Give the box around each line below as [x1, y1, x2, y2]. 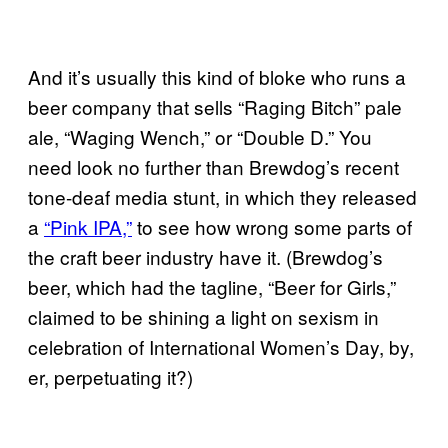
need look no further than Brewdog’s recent [28, 152, 399, 180]
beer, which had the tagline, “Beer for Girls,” [28, 272, 396, 300]
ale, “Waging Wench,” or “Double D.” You [28, 122, 372, 150]
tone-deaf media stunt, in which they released [28, 182, 417, 210]
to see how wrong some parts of [132, 212, 412, 240]
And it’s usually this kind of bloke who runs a [28, 62, 406, 90]
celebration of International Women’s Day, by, [28, 332, 414, 360]
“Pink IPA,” [44, 212, 132, 240]
